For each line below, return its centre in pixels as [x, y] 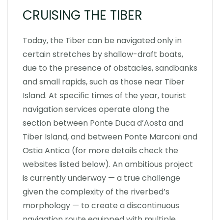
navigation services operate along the [96, 109]
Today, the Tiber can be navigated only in [102, 41]
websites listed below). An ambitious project [108, 164]
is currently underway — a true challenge [101, 178]
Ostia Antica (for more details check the [100, 151]
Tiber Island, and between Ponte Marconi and [110, 137]
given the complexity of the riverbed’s [96, 192]
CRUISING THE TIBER [82, 15]
